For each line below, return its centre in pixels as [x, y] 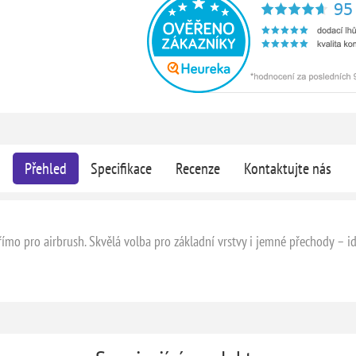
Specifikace [121, 168]
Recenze [197, 168]
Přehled [45, 168]
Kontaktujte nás [287, 168]
